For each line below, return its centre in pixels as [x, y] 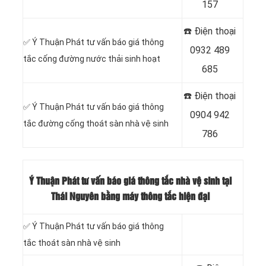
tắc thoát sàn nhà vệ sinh [72, 243]
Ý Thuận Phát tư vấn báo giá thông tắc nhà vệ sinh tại [130, 181]
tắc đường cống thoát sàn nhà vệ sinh [96, 124]
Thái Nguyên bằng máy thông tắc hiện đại [130, 197]
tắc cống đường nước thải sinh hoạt [92, 59]
